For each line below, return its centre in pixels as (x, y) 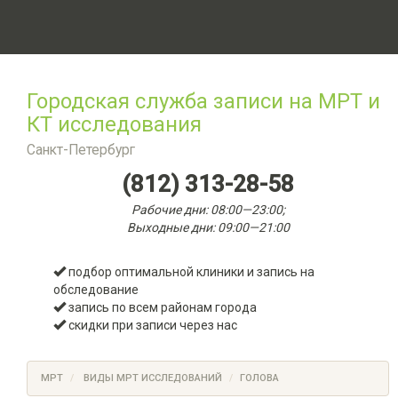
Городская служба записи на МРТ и (203, 101)
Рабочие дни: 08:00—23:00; (208, 210)
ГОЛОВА (259, 378)
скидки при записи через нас (151, 325)
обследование (96, 290)
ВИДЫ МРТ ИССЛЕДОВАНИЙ (153, 378)
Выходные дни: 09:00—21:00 (208, 227)
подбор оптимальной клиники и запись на (190, 272)
